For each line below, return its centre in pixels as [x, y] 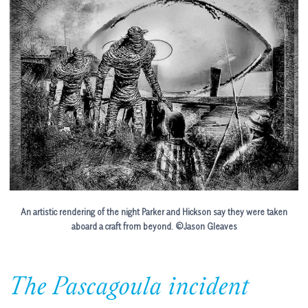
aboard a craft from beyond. [122, 226]
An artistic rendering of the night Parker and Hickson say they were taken [154, 211]
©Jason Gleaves [206, 226]
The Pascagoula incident [130, 288]
